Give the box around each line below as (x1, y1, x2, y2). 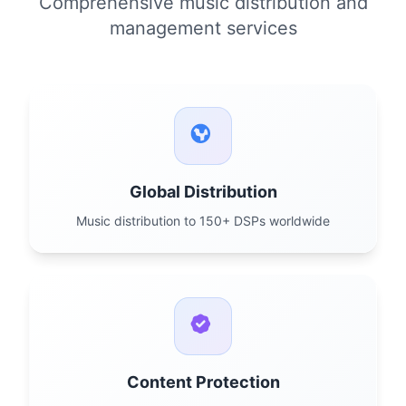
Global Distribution (129, 182, 277, 201)
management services (109, 17, 297, 39)
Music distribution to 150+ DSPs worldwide (76, 213, 330, 228)
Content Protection (126, 372, 280, 391)
